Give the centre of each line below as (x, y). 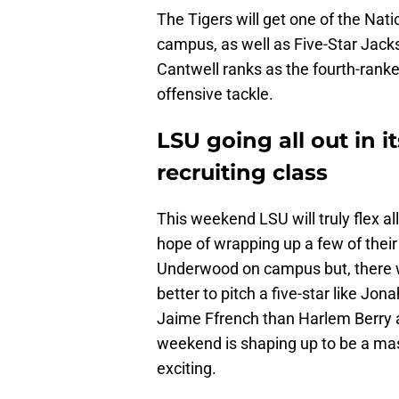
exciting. (187, 369)
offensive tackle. (215, 94)
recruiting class (242, 173)
